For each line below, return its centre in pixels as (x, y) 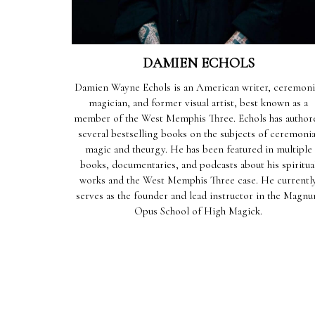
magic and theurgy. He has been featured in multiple (198, 149)
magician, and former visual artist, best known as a (198, 102)
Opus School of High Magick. (198, 211)
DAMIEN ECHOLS (198, 63)
